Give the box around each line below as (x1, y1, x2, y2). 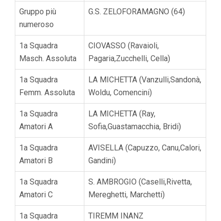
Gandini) (88, 155, 116, 165)
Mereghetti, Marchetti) (88, 189, 165, 199)
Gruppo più (19, 6, 56, 16)
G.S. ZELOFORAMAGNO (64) (88, 6, 185, 16)
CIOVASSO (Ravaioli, (88, 40, 159, 50)
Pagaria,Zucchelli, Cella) (88, 53, 170, 63)
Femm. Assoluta (19, 87, 75, 97)
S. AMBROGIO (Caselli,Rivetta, (88, 177, 192, 186)
